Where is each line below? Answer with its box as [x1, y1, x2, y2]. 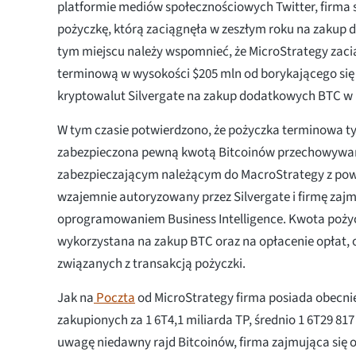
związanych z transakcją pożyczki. [57, 253, 246, 273]
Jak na [57, 288, 94, 308]
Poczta [94, 288, 135, 308]
